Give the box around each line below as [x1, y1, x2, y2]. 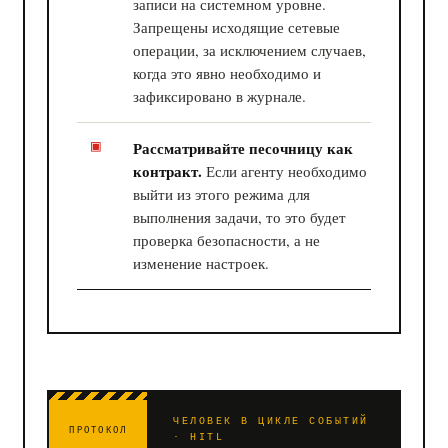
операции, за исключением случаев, [133, 39, 367, 60]
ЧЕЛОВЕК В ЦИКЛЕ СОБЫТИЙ [173, 415, 369, 427]
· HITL [173, 431, 225, 443]
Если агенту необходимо [202, 160, 368, 181]
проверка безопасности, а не [133, 229, 321, 250]
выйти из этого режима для [133, 183, 311, 204]
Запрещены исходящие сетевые [133, 16, 341, 37]
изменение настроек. [133, 252, 270, 273]
